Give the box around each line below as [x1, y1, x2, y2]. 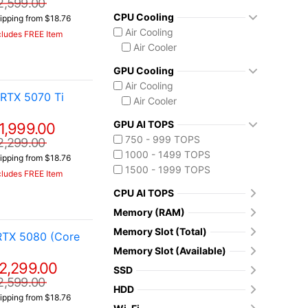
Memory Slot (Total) [113, 225, 207, 237]
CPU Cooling [113, 11, 174, 23]
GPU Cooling [113, 65, 174, 76]
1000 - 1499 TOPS [125, 148, 211, 160]
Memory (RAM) [113, 206, 185, 218]
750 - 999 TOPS [125, 133, 201, 145]
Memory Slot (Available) [113, 245, 226, 256]
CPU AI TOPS [113, 187, 174, 199]
